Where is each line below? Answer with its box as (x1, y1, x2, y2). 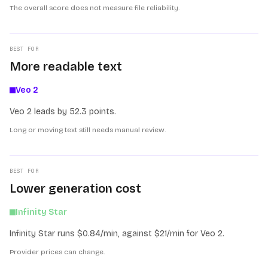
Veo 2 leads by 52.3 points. (10, 106, 116, 117)
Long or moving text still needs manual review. (10, 126, 166, 134)
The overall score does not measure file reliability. (10, 4, 179, 12)
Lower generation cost (10, 181, 141, 196)
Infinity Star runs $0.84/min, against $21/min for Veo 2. (10, 229, 224, 239)
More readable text (10, 59, 122, 74)
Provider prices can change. (10, 248, 105, 256)
